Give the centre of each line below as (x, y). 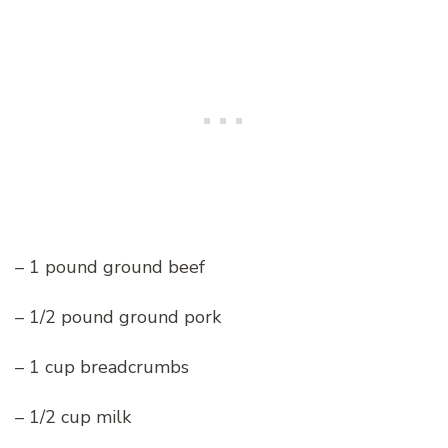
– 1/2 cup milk (73, 417)
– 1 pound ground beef (110, 267)
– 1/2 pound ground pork (118, 317)
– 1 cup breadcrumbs (102, 367)
